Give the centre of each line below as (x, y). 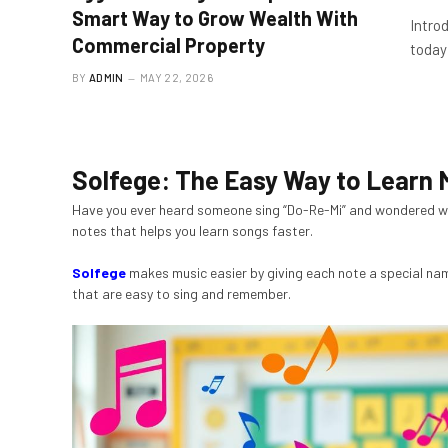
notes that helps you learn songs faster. (192, 231)
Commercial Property (168, 45)
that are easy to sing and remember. (181, 294)
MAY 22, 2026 (176, 78)
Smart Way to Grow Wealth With (215, 18)
